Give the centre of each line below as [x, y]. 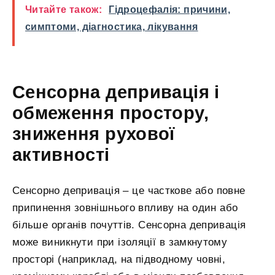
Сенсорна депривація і [116, 92]
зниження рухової [94, 134]
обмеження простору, [110, 113]
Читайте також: [64, 9]
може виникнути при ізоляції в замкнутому [120, 242]
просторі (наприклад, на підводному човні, [119, 260]
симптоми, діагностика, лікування [112, 26]
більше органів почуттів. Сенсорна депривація [129, 225]
